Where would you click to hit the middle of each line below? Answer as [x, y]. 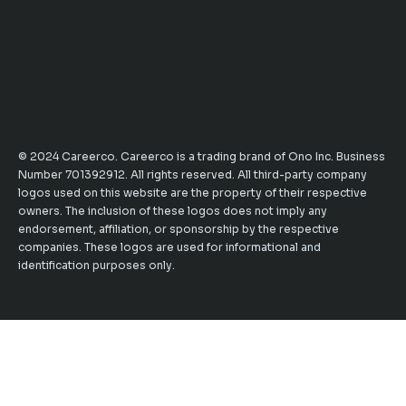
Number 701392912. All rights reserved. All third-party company [193, 174]
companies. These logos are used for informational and [169, 247]
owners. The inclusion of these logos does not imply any [173, 211]
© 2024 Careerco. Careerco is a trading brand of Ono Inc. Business [202, 156]
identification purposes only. [97, 265]
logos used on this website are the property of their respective [193, 193]
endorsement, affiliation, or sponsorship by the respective [179, 229]
